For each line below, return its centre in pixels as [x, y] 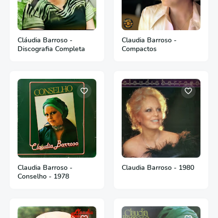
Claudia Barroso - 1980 [158, 167]
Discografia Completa [51, 49]
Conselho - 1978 [43, 176]
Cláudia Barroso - [45, 40]
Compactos [139, 49]
